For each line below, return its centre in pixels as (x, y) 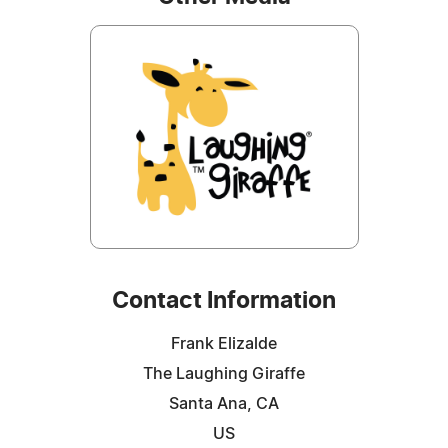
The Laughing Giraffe (224, 373)
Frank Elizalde (224, 343)
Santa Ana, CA (224, 403)
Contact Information (224, 301)
